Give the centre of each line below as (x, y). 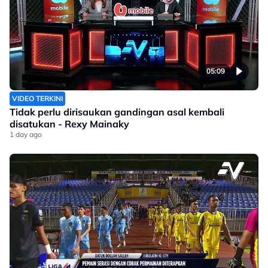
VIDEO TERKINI (37, 99)
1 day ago (26, 135)
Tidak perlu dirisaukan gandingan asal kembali (117, 112)
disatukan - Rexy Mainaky (69, 124)
